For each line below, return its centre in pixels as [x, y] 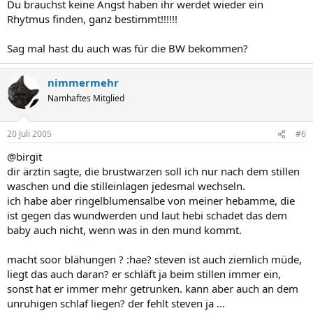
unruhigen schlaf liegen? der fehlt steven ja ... [116, 303]
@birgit [24, 156]
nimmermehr [83, 82]
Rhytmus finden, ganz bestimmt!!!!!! [92, 19]
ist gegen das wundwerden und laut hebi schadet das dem [147, 215]
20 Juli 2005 [29, 134]
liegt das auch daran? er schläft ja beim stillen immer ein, [144, 274]
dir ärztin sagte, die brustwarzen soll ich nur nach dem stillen [153, 171]
